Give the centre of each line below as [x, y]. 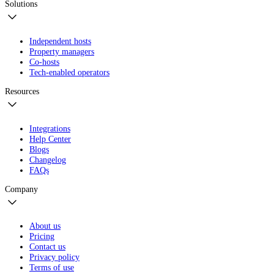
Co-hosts [44, 61]
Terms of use [52, 268]
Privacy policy [54, 257]
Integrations [50, 128]
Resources [22, 91]
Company [21, 189]
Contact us [47, 247]
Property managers [62, 51]
